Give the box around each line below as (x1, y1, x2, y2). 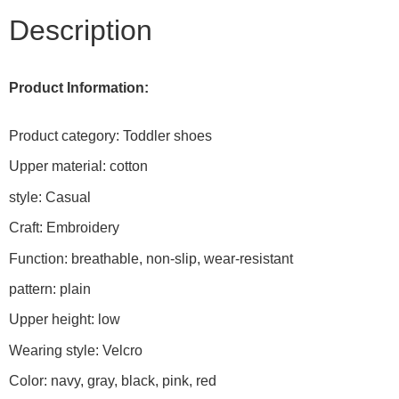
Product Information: (9, 79, 149, 95)
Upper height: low (9, 312, 120, 328)
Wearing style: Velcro (9, 342, 142, 358)
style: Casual (9, 189, 91, 205)
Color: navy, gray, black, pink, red (9, 373, 216, 389)
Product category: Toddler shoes (9, 128, 212, 144)
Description (9, 13, 152, 46)
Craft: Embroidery (9, 220, 119, 236)
